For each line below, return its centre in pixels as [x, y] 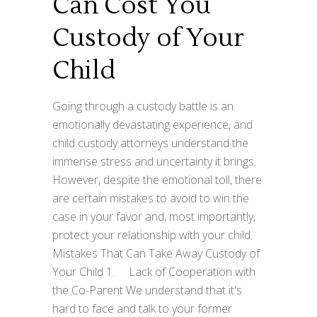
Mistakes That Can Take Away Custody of [156, 253]
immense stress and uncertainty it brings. [154, 161]
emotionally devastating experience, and [152, 124]
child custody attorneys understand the [150, 143]
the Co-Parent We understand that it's [147, 290]
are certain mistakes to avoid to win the [151, 198]
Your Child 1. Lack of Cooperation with [154, 271]
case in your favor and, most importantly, [154, 216]
